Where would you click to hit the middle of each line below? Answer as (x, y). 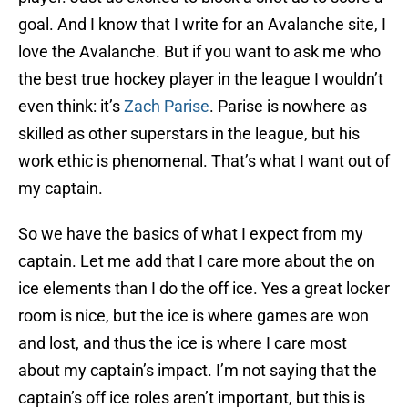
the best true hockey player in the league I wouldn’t (201, 79)
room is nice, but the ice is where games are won (194, 316)
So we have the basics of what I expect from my (191, 234)
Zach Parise (167, 107)
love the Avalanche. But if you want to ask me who (199, 52)
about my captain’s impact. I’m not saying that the (198, 371)
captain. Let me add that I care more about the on (197, 261)
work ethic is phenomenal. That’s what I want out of (204, 161)
